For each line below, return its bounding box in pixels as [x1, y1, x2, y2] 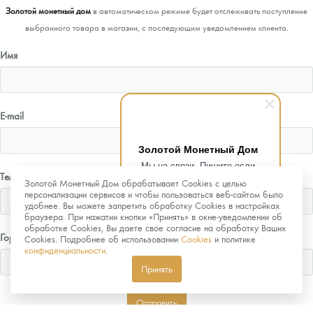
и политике [212, 233, 256, 245]
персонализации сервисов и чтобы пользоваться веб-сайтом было [24, 188, 283, 200]
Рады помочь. [168, 185, 228, 198]
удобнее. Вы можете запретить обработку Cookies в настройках [24, 199, 279, 211]
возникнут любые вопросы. [140, 172, 256, 185]
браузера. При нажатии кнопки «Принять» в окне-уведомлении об [24, 210, 282, 222]
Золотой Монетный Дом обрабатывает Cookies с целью [24, 177, 247, 189]
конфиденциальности [24, 244, 105, 256]
